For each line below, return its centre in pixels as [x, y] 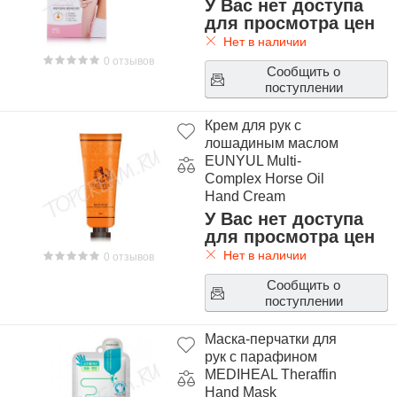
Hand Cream [245, 196]
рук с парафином [261, 357]
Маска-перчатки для [270, 339]
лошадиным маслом [271, 143]
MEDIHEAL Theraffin [270, 374]
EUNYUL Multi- [253, 161]
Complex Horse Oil [264, 179]
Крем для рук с [253, 125]
